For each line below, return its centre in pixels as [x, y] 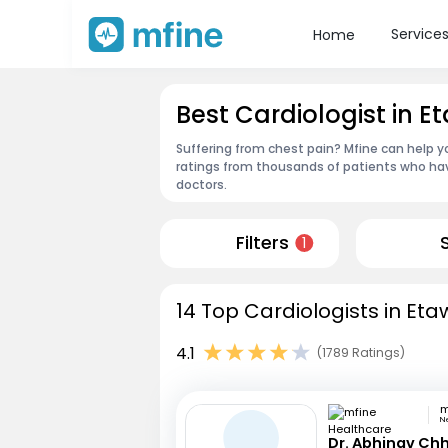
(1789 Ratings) [361, 353]
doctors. [201, 184]
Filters [262, 243]
